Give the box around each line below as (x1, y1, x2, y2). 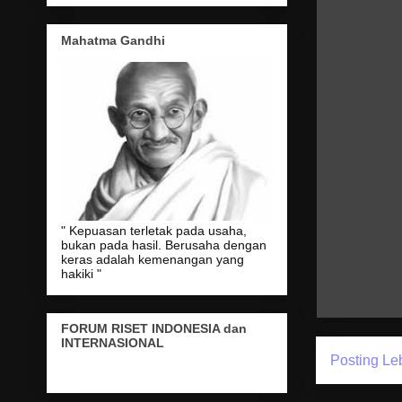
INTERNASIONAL (60, 336, 164, 351)
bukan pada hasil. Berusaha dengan (60, 237, 267, 252)
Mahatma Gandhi (60, 32, 165, 48)
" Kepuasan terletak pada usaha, (60, 223, 247, 238)
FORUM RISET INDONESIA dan (60, 321, 247, 336)
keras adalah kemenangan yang (60, 251, 244, 267)
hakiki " (60, 266, 101, 281)
